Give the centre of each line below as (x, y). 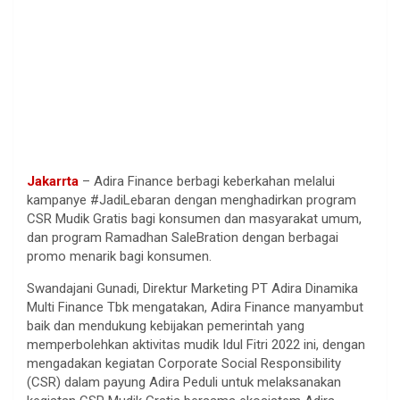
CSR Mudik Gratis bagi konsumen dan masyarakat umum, (194, 218)
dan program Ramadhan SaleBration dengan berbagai (183, 237)
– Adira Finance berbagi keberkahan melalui (207, 181)
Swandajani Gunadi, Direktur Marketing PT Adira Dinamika (192, 288)
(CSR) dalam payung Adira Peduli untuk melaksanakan (184, 382)
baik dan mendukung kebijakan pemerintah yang (166, 325)
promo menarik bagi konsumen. (119, 256)
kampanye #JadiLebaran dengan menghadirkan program (192, 200)
